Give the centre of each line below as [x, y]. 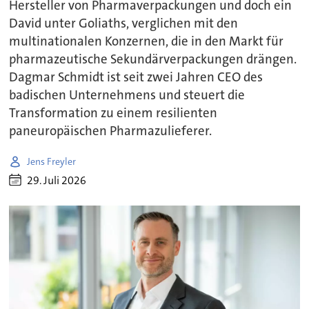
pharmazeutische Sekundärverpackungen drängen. [153, 60]
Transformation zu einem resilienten [113, 113]
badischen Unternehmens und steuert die [127, 96]
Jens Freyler [52, 161]
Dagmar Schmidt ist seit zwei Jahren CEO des [136, 78]
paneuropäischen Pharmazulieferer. [111, 131]
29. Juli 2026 [57, 180]
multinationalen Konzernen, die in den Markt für [147, 42]
